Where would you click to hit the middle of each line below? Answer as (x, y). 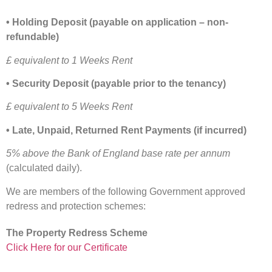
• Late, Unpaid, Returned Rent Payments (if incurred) (126, 130)
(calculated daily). (44, 168)
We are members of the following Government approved (126, 191)
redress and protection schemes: (76, 206)
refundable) (32, 37)
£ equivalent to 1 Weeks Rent (69, 60)
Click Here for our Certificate (67, 247)
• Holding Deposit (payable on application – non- (117, 22)
